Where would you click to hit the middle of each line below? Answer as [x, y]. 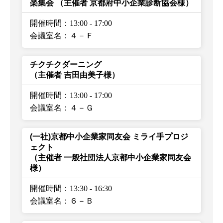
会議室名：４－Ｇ [62, 108]
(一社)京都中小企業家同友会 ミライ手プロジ [109, 136]
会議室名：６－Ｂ [62, 201]
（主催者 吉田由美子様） [75, 75]
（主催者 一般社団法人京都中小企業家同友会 [111, 157]
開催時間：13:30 [59, 188]
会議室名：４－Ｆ [62, 35]
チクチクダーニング [70, 64]
